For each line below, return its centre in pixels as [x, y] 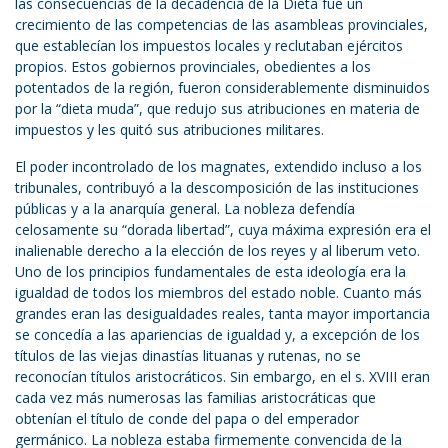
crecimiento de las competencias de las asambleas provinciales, [221, 25]
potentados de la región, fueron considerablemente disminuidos [222, 88]
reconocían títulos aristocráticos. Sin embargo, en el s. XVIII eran [222, 377]
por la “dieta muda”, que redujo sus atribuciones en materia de [217, 109]
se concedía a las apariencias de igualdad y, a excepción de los [217, 335]
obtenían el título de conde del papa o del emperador [187, 419]
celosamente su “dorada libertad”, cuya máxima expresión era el [223, 230]
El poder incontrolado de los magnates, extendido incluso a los [218, 167]
